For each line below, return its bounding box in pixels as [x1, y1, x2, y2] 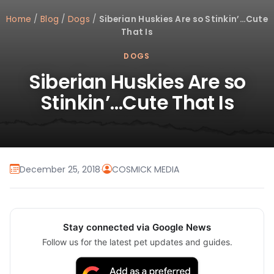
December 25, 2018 [20, 163, 100, 176]
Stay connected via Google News [63, 221, 211, 234]
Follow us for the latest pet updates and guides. [42, 237, 232, 248]
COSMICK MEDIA [112, 163, 179, 176]
